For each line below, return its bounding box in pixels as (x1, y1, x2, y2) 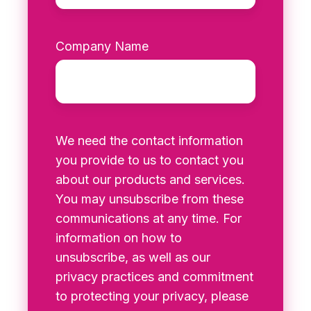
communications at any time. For (56, 211, 242, 226)
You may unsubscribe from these (56, 192, 244, 207)
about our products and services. (56, 172, 245, 187)
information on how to (56, 230, 182, 246)
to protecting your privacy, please (56, 289, 249, 304)
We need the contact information (56, 133, 243, 149)
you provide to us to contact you (56, 153, 244, 168)
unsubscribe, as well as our (56, 250, 210, 265)
